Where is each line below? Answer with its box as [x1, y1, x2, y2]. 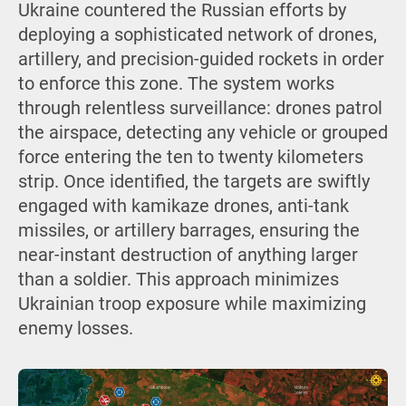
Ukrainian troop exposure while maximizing [17, 293, 366, 314]
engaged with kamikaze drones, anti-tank [17, 195, 349, 217]
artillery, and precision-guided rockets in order [17, 48, 384, 70]
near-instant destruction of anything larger [17, 244, 358, 266]
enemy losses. [17, 317, 133, 339]
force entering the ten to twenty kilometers [17, 146, 363, 168]
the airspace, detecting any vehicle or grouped [17, 121, 388, 143]
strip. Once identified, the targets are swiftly [17, 170, 370, 192]
